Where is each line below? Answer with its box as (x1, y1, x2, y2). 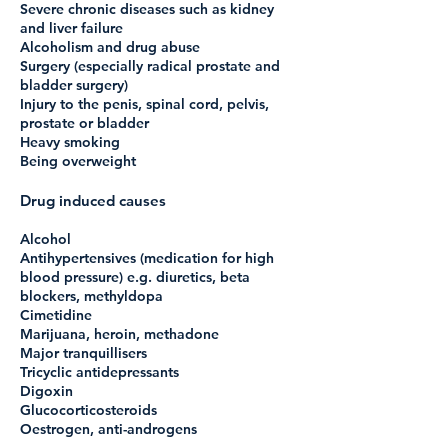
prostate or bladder (20, 114, 149, 132)
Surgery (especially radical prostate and (20, 57, 280, 75)
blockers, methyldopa (20, 287, 163, 305)
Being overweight (20, 152, 136, 170)
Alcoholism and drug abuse (20, 38, 200, 56)
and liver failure (20, 19, 123, 37)
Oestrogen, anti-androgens (20, 420, 197, 438)
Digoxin (20, 382, 73, 400)
